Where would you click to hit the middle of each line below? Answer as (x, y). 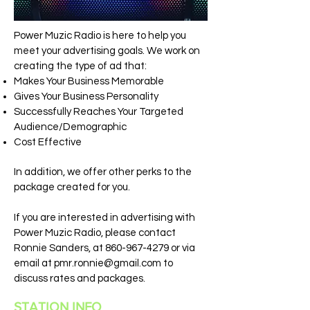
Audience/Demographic (70, 127)
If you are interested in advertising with (104, 218)
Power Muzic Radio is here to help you (100, 36)
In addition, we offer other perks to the (103, 172)
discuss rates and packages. (81, 279)
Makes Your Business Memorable (89, 81)
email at (34, 263)
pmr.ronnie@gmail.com (108, 263)
